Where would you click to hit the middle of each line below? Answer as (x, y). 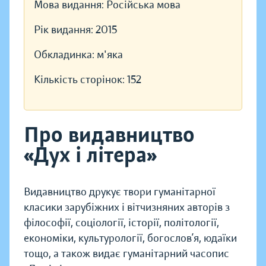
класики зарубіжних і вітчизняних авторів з (127, 208)
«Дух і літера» (90, 155)
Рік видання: (65, 30)
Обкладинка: (65, 55)
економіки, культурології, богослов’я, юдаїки (130, 238)
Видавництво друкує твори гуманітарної (120, 192)
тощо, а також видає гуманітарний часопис (126, 254)
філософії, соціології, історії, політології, (121, 223)
